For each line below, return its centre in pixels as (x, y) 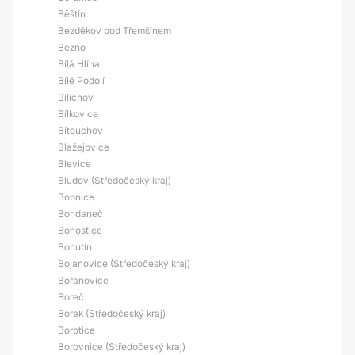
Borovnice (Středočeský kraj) (122, 347)
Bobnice (76, 197)
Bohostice (80, 230)
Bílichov (76, 97)
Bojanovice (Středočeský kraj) (124, 263)
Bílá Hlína (79, 64)
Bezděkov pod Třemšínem (115, 31)
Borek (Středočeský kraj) (112, 313)
